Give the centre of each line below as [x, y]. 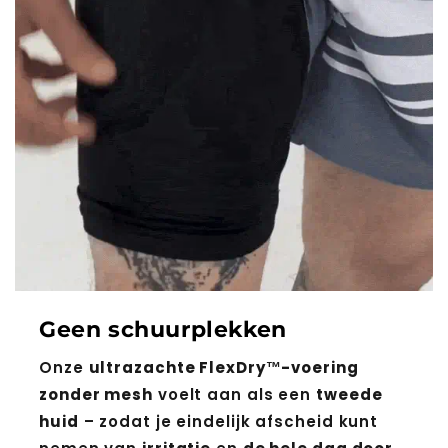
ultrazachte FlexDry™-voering [223, 368]
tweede [349, 395]
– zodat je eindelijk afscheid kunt [228, 422]
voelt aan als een [234, 395]
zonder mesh [96, 395]
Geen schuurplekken [163, 330]
